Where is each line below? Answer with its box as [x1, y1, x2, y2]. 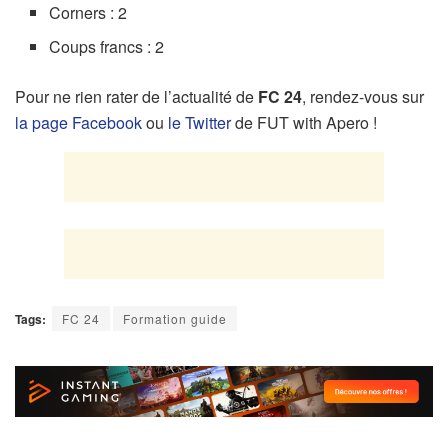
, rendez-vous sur [302, 84, 424, 108]
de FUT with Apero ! [231, 110, 377, 134]
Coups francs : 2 [49, 34, 165, 58]
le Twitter [168, 110, 231, 134]
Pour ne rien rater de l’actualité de [15, 84, 258, 108]
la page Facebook [15, 110, 142, 134]
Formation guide [123, 309, 227, 327]
